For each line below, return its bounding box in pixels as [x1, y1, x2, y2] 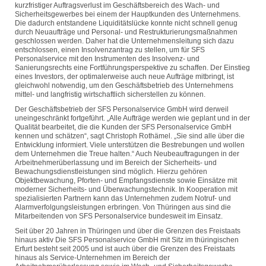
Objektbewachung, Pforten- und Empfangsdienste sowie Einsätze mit [15, 176, 237, 185]
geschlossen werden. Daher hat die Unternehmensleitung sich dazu [15, 37, 234, 45]
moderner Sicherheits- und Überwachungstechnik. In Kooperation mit [15, 185, 237, 194]
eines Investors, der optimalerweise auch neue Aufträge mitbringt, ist [15, 72, 234, 81]
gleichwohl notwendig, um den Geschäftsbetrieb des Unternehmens [15, 81, 233, 90]
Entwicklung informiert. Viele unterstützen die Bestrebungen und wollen [15, 141, 245, 149]
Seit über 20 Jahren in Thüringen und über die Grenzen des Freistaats [15, 227, 240, 235]
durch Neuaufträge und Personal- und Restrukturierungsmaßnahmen [15, 28, 237, 36]
